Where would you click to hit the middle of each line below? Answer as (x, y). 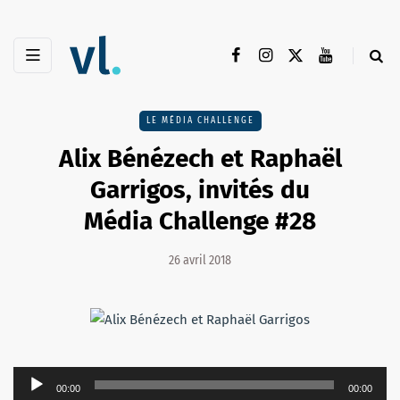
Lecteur (35, 378)
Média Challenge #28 (200, 221)
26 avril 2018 (200, 261)
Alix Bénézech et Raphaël (200, 159)
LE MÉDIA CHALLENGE (200, 121)
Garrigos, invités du (200, 190)
